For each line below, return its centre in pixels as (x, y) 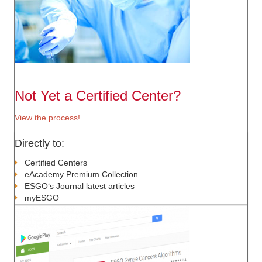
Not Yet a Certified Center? (98, 96)
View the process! (47, 118)
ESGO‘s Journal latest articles (80, 186)
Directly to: (39, 143)
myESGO (42, 198)
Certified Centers (56, 163)
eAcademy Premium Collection (81, 174)
